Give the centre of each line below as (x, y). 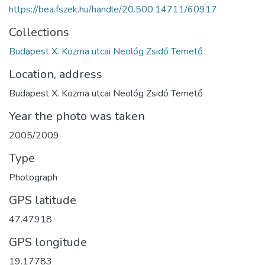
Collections (39, 32)
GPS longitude (48, 242)
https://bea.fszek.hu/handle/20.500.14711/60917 (113, 9)
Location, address (56, 74)
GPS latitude (43, 200)
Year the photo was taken (77, 116)
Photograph (33, 177)
